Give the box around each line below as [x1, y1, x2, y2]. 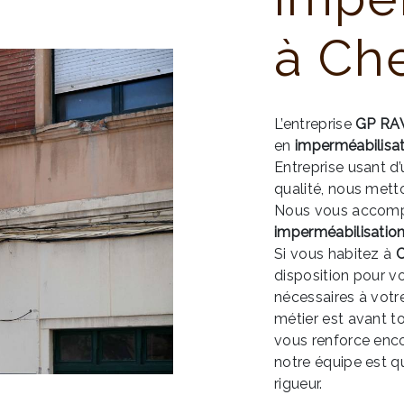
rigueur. [274, 375, 323, 392]
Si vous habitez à [274, 245, 396, 262]
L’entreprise [274, 115, 356, 133]
